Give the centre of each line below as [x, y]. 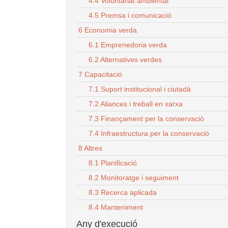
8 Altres [90, 148]
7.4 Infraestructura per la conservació [149, 134]
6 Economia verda [108, 30]
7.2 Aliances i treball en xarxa [136, 104]
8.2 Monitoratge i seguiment [134, 178]
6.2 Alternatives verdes [125, 60]
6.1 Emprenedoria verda [128, 45]
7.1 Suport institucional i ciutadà [140, 89]
